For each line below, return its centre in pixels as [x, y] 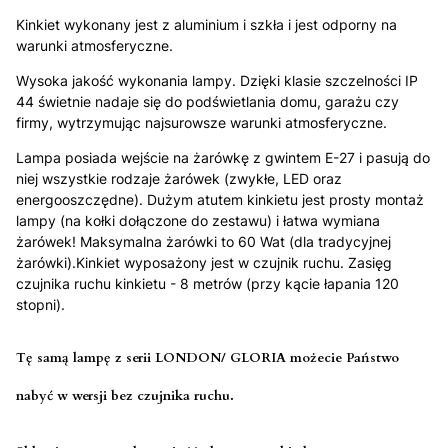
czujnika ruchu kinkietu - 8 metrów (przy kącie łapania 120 [207, 283]
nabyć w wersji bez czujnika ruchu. [127, 395]
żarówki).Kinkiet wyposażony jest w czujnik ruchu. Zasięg [204, 262]
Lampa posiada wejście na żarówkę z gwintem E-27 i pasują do [223, 157]
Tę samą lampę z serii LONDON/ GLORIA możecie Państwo [207, 357]
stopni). [40, 304]
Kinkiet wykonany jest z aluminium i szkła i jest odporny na [206, 24]
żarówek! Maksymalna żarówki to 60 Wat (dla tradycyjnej [203, 241]
